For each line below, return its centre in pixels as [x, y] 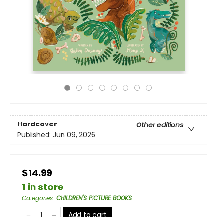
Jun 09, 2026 [74, 135]
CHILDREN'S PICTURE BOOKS [94, 198]
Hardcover [37, 124]
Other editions [160, 125]
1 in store [43, 187]
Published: [35, 135]
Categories [37, 198]
